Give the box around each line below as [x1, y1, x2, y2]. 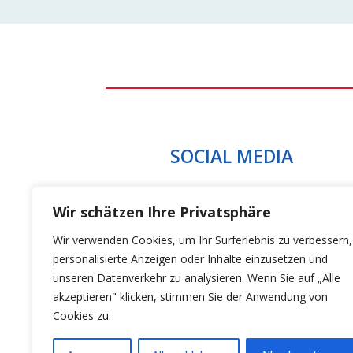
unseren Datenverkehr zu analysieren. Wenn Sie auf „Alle [53, 270, 340, 285]
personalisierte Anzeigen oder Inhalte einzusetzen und [53, 251, 328, 266]
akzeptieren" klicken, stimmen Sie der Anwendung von [53, 289, 328, 304]
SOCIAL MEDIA [169, 143, 293, 169]
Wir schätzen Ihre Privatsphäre [53, 203, 271, 221]
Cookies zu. [53, 308, 111, 323]
